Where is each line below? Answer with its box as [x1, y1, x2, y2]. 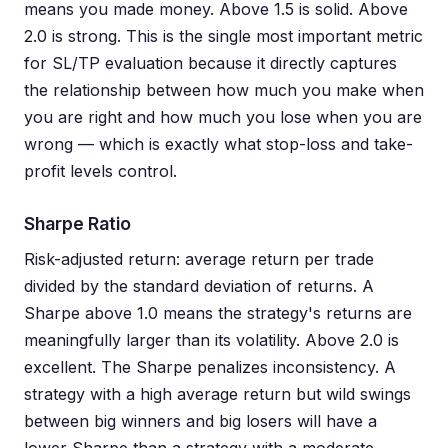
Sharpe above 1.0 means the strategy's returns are [24, 303, 412, 323]
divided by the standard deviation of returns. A [24, 276, 374, 296]
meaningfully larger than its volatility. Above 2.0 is [24, 330, 399, 350]
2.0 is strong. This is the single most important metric [24, 26, 423, 46]
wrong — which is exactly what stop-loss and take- [24, 134, 413, 154]
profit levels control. [24, 161, 177, 181]
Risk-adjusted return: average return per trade [24, 249, 374, 269]
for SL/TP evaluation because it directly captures [24, 53, 397, 73]
